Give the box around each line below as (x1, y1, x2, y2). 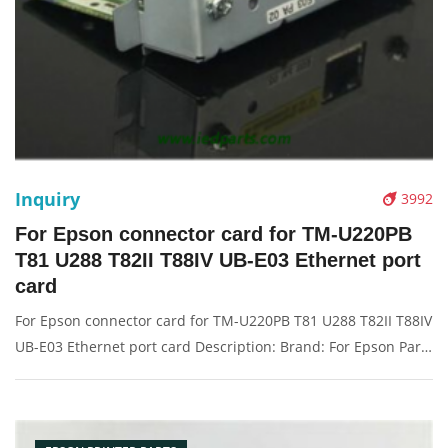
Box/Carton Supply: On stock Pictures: (15, 389, 267, 408)
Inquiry (15, 187, 80, 211)
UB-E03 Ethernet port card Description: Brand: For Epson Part (15, 337, 426, 356)
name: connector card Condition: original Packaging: (15, 363, 365, 382)
